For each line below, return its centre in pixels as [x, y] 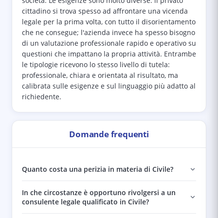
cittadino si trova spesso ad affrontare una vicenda [105, 11]
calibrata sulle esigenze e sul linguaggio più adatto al [109, 86]
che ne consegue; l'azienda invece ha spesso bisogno [109, 33]
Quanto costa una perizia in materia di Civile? [98, 169]
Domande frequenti [109, 134]
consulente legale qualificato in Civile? [85, 202]
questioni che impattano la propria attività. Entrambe [109, 54]
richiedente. [42, 97]
